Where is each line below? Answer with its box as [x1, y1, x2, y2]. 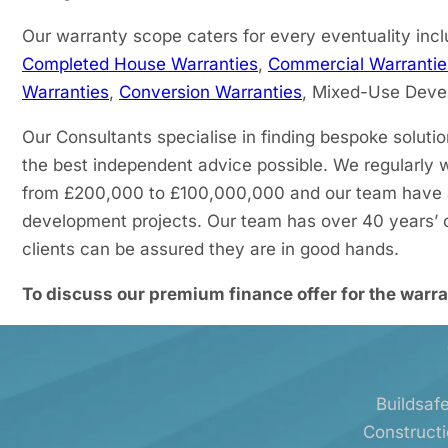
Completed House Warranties [22, 54, 258, 74]
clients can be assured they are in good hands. [22, 239, 399, 259]
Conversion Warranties [119, 82, 302, 102]
